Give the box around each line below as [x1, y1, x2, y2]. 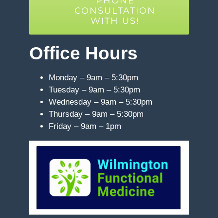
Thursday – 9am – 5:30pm [49, 109, 144, 119]
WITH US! [91, 15, 140, 26]
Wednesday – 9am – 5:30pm [49, 97, 152, 107]
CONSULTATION [74, 5, 156, 16]
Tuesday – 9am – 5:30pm [49, 85, 140, 94]
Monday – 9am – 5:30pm [49, 73, 138, 82]
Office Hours [29, 42, 138, 63]
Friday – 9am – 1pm [49, 121, 121, 131]
